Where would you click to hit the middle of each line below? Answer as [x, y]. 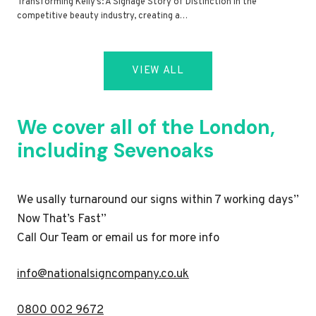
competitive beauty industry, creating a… [102, 16]
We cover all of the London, [146, 127]
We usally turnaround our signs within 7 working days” [158, 200]
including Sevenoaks [115, 150]
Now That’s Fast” [63, 219]
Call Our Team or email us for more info [118, 238]
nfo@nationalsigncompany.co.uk [104, 274]
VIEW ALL [158, 71]
